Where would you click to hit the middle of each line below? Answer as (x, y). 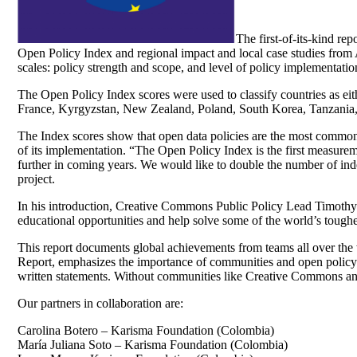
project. (36, 179)
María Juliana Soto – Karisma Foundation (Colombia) (153, 345)
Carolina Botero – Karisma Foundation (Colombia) (146, 331)
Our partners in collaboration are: (100, 304)
